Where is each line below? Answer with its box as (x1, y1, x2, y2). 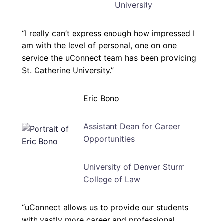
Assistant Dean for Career (83, 121, 180, 132)
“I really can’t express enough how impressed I (22, 28, 195, 38)
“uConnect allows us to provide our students (22, 202, 188, 213)
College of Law (83, 174, 140, 184)
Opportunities (83, 134, 135, 144)
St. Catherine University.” (22, 65, 114, 75)
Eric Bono (83, 93, 119, 104)
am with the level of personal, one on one (22, 40, 177, 51)
